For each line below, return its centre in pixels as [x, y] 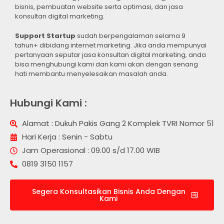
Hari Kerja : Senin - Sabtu [67, 137]
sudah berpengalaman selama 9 [130, 35]
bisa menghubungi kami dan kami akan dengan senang [106, 64]
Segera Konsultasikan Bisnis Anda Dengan [108, 192]
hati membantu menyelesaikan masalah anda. [91, 73]
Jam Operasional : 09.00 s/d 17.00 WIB [91, 150]
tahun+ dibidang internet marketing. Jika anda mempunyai [111, 45]
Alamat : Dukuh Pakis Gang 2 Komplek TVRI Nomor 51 [118, 123]
